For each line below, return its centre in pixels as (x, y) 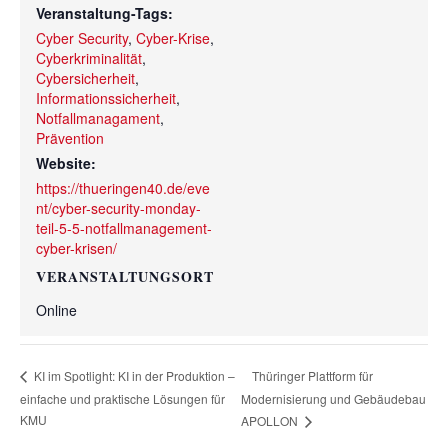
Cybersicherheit (85, 77)
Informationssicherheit (106, 97)
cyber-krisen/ (76, 247)
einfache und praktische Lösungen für (122, 398)
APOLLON (270, 420)
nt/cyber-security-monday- (118, 207)
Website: (66, 162)
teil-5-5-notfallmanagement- (124, 227)
